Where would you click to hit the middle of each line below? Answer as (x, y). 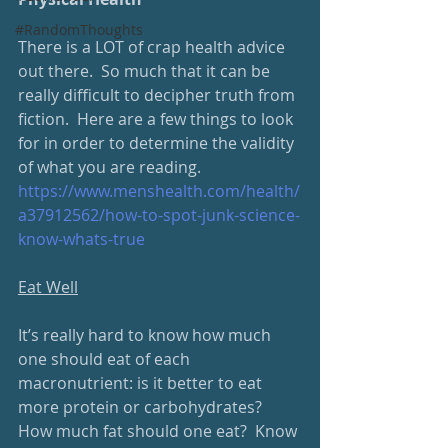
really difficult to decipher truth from (158, 95)
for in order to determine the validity (158, 143)
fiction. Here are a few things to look (157, 119)
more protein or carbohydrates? (144, 407)
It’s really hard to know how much (146, 335)
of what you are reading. (109, 167)
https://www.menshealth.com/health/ (159, 191)
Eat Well (48, 287)
